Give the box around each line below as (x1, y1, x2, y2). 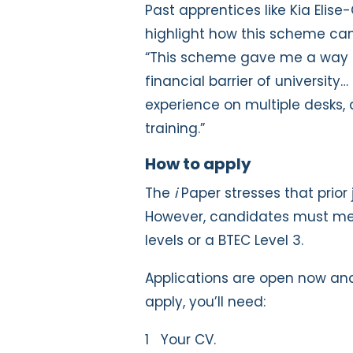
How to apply (145, 152, 251, 175)
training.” (145, 118, 205, 138)
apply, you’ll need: (145, 292, 266, 311)
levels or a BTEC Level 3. (145, 230, 311, 250)
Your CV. (161, 329, 216, 349)
